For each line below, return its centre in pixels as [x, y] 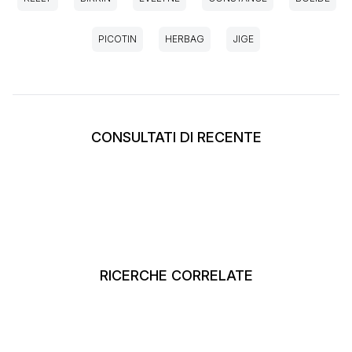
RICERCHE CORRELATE [176, 276]
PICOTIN [117, 39]
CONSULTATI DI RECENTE [176, 137]
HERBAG [185, 39]
